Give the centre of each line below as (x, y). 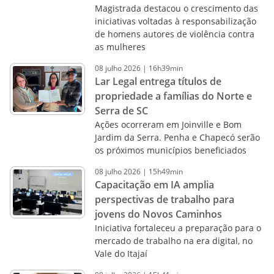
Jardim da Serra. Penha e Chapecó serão (177, 137)
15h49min (165, 172)
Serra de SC (121, 111)
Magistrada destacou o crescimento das (176, 8)
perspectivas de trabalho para (164, 199)
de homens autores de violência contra (174, 34)
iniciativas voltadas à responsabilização (175, 21)
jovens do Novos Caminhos (158, 214)
